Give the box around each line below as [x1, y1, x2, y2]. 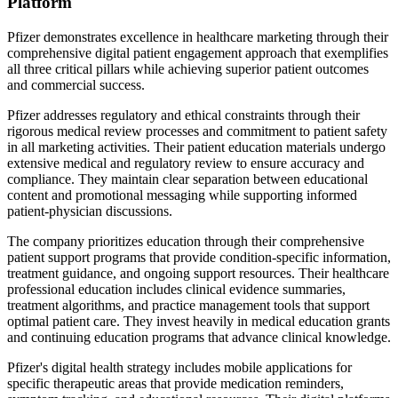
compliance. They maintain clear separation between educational [7, 171, 368, 187]
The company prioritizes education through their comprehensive [7, 233, 364, 249]
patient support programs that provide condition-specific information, [7, 249, 391, 265]
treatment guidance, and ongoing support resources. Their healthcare [7, 265, 389, 281]
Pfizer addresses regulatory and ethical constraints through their [7, 107, 360, 123]
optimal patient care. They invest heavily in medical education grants [7, 313, 390, 329]
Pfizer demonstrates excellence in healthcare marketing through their [7, 28, 388, 44]
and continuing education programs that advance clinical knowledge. [7, 329, 391, 345]
